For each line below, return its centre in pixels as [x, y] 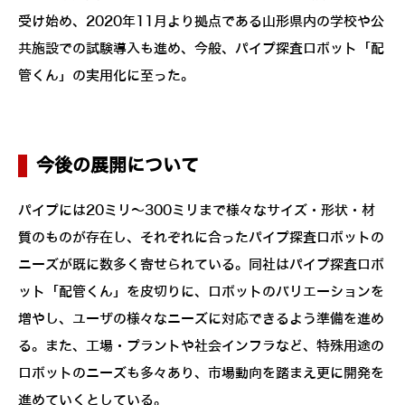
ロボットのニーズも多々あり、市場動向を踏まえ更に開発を [201, 373]
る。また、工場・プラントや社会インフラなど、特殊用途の [201, 346]
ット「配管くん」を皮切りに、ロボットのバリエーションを [201, 292]
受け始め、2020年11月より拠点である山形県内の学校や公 [201, 21]
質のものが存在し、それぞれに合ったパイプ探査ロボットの [201, 237]
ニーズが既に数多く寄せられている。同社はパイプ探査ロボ [201, 264]
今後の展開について [118, 165]
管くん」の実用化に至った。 [106, 75]
